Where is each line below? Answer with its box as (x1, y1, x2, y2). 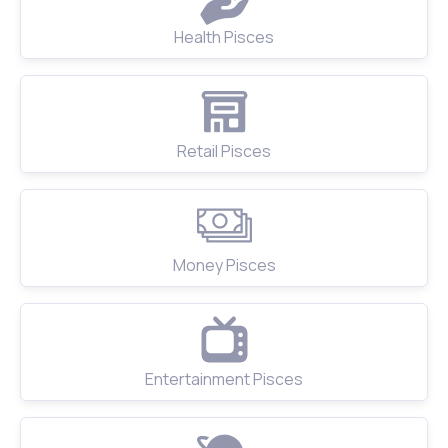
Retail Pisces (177, 140, 271, 163)
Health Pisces (174, 26, 274, 49)
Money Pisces (172, 254, 276, 277)
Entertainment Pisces (145, 368, 303, 391)
